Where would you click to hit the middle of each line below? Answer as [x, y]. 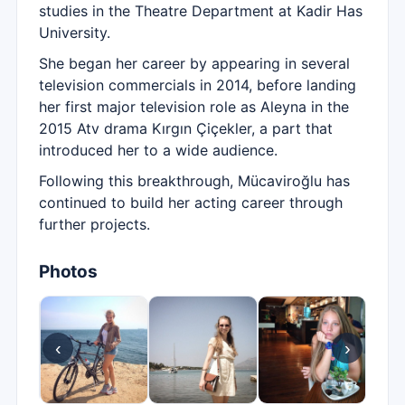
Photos [68, 272]
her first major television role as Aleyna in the [194, 107]
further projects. [94, 224]
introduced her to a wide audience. [158, 150]
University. [75, 33]
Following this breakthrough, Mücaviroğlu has [194, 181]
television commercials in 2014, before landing [198, 85]
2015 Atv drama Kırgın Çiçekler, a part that [186, 128]
